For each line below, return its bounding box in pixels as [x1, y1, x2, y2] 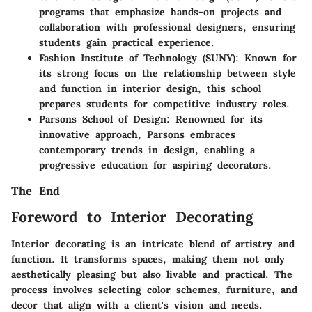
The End [11, 184, 60, 198]
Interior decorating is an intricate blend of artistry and [11, 237, 295, 250]
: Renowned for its [166, 113, 263, 126]
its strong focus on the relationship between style [39, 67, 296, 80]
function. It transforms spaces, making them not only [11, 252, 285, 265]
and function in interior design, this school [39, 82, 261, 95]
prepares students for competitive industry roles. [39, 97, 290, 111]
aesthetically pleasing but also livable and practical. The [11, 267, 292, 281]
